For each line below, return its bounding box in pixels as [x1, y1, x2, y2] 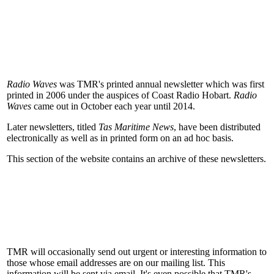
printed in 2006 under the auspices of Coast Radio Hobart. [7, 89, 234, 100]
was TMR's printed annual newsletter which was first [57, 78, 264, 89]
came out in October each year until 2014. [31, 100, 195, 111]
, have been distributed [174, 121, 261, 132]
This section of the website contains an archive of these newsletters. [7, 153, 266, 164]
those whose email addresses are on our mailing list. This [7, 257, 225, 268]
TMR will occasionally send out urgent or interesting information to [7, 246, 267, 257]
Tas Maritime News [98, 121, 174, 132]
